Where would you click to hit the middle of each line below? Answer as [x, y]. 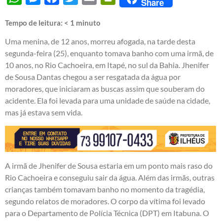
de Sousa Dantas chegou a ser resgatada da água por [93, 77]
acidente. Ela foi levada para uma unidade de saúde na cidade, [108, 101]
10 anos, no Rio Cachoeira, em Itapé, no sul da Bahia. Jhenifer [107, 65]
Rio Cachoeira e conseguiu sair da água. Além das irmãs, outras [110, 178]
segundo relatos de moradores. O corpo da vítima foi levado [105, 201]
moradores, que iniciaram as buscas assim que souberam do [105, 89]
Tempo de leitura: [35, 23]
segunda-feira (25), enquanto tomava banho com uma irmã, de [109, 53]
